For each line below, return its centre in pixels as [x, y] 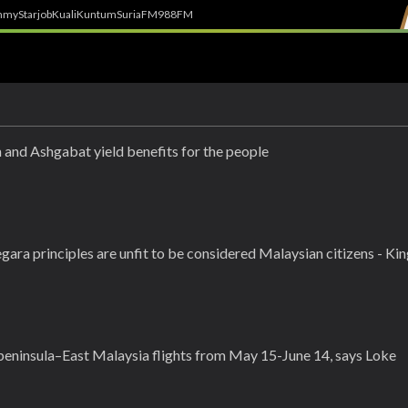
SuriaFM [137, 14]
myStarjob [27, 14]
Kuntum [97, 14]
